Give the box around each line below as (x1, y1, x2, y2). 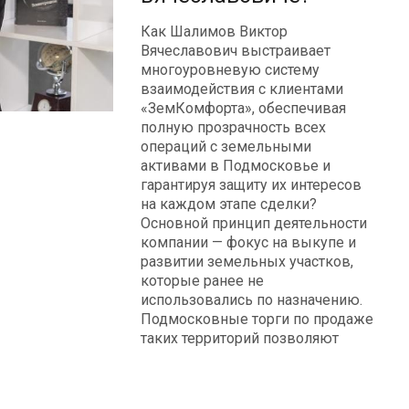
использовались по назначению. (141, 291, 362, 309)
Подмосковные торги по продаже (141, 310, 373, 328)
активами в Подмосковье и (141, 157, 330, 174)
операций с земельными (141, 138, 311, 155)
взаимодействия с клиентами (141, 80, 343, 98)
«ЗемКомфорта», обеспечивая (141, 100, 346, 117)
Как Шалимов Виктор (141, 23, 288, 40)
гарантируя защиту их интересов (141, 176, 362, 194)
